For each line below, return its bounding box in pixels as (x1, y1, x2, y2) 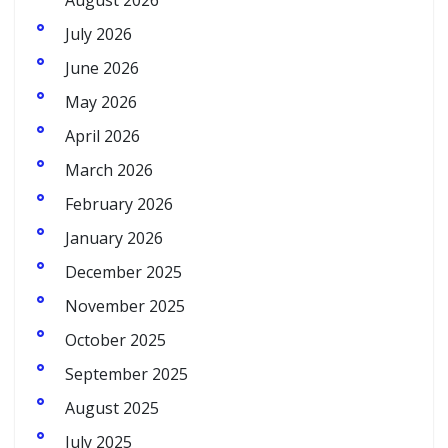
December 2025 (65, 261, 182, 283)
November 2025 (65, 295, 185, 317)
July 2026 (65, 23, 132, 45)
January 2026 (65, 227, 163, 249)
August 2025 (65, 397, 159, 419)
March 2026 (65, 159, 153, 181)
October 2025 (65, 329, 166, 351)
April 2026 (65, 125, 140, 147)
